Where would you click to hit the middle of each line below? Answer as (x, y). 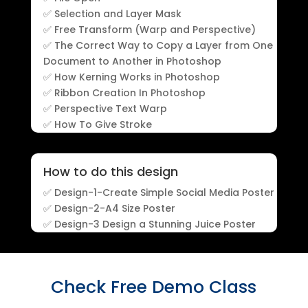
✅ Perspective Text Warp (105, 109)
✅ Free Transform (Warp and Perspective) (149, 30)
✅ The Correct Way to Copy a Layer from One (158, 46)
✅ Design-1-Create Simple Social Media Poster (158, 193)
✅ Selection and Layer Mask (112, 14)
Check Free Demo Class (154, 287)
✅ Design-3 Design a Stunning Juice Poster (151, 224)
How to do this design (110, 172)
